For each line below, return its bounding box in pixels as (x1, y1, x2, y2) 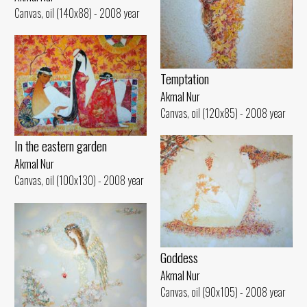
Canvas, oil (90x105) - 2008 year (160, 284, 286, 301)
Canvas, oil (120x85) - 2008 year (160, 105, 286, 122)
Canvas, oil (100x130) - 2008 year (14, 172, 144, 189)
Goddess (160, 247, 198, 268)
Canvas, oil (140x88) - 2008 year (14, 5, 140, 22)
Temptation (160, 69, 209, 89)
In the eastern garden (14, 136, 107, 156)
